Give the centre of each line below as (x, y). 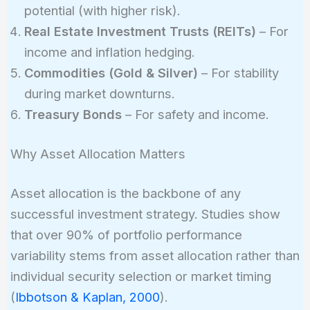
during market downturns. (99, 93)
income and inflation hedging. (109, 52)
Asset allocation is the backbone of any (125, 193)
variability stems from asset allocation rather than (155, 256)
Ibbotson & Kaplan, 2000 (87, 297)
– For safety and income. (195, 114)
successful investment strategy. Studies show (145, 214)
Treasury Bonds (73, 114)
